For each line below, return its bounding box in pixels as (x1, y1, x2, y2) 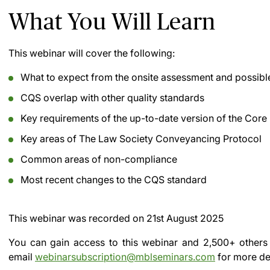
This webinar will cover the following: (8, 47, 175, 59)
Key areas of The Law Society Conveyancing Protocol (20, 133, 262, 145)
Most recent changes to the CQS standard (20, 174, 207, 186)
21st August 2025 (146, 212, 224, 224)
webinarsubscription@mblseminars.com (35, 251, 215, 263)
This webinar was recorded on (8, 212, 146, 224)
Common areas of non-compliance (20, 153, 177, 165)
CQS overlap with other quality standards (20, 92, 204, 104)
